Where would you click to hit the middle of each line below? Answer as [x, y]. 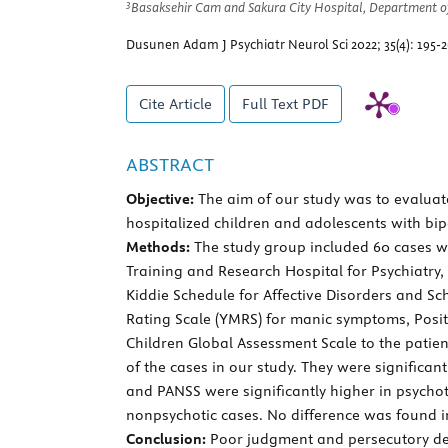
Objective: [160, 199]
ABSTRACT [170, 165]
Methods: [158, 247]
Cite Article [175, 104]
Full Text [272, 104]
